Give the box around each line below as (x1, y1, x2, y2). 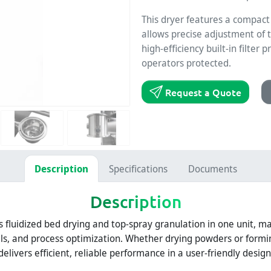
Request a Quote (163, 85, 242, 99)
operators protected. (142, 56, 231, 70)
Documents (188, 162, 237, 175)
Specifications (108, 162, 168, 175)
